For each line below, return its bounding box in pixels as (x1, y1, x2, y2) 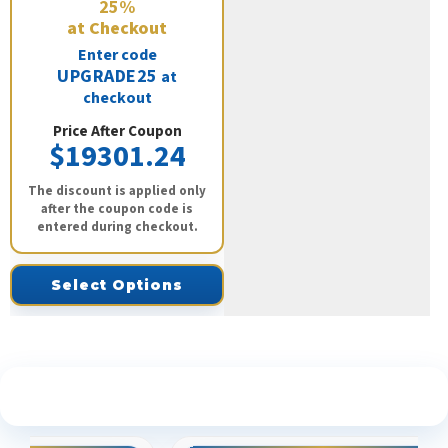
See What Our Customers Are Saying (58, 384, 390, 409)
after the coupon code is (41, 200, 193, 219)
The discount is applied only (28, 182, 206, 201)
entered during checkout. (36, 218, 198, 237)
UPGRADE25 (57, 64, 158, 90)
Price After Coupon (52, 121, 182, 143)
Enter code (77, 44, 157, 67)
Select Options (51, 277, 183, 294)
